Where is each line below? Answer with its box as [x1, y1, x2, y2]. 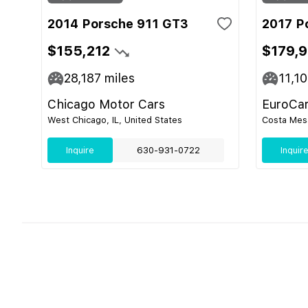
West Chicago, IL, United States [47, 115, 182, 125]
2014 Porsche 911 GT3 [47, 16, 188, 31]
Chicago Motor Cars [47, 97, 165, 111]
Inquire [65, 145, 94, 155]
